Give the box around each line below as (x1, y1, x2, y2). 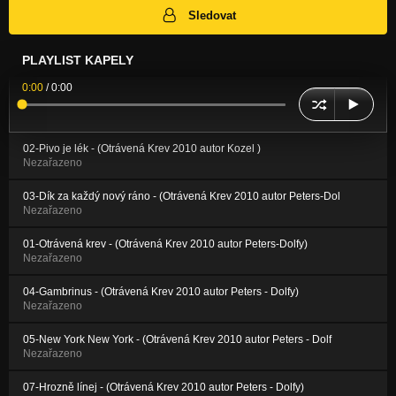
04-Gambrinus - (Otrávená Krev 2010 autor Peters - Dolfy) (23, 286, 299, 299)
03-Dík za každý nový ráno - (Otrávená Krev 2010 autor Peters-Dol (23, 190, 340, 203)
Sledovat (188, 8, 237, 22)
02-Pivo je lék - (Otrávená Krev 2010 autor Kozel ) (23, 142, 261, 156)
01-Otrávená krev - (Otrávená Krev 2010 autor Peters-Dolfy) (23, 238, 308, 251)
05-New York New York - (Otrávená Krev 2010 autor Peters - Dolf (23, 333, 331, 346)
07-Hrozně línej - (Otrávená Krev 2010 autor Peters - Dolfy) (23, 381, 304, 394)
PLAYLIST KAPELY (22, 53, 133, 68)
